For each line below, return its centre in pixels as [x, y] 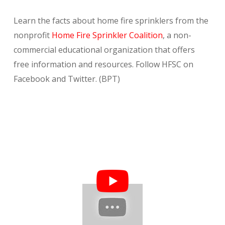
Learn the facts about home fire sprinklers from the [111, 21]
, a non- [177, 35]
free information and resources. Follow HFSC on [103, 65]
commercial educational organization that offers [104, 50]
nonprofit [32, 35]
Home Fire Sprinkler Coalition [107, 35]
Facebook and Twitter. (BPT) [67, 79]
